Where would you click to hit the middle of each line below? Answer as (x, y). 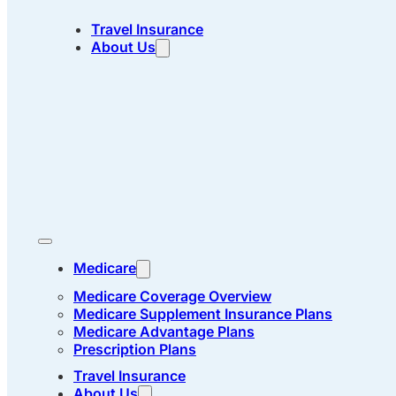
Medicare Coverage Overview (172, 296)
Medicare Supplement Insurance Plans (203, 314)
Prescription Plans (135, 349)
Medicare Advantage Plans (164, 331)
